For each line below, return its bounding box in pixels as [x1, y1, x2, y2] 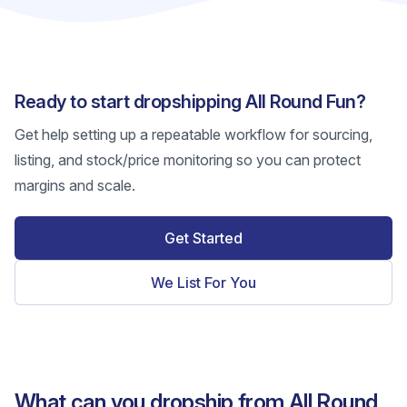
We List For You [151, 273, 256, 292]
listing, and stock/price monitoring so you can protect [15, 151, 361, 169]
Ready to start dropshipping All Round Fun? [15, 91, 365, 113]
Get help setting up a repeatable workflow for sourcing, [15, 125, 372, 144]
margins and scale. [15, 176, 135, 194]
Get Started [164, 229, 243, 247]
